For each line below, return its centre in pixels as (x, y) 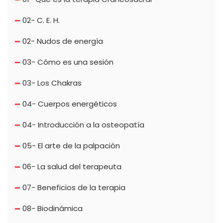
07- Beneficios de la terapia (74, 187)
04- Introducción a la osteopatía (83, 124)
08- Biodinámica (53, 208)
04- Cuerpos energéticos (70, 104)
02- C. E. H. (41, 20)
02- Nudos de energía (63, 41)
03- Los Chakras (52, 83)
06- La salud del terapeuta (72, 166)
